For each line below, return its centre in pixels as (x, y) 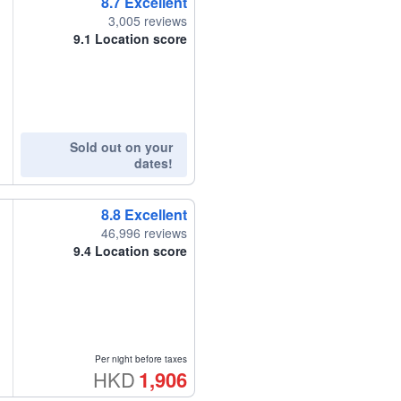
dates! (153, 163)
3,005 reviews (147, 21)
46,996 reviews (144, 233)
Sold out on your (121, 147)
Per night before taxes (141, 359)
